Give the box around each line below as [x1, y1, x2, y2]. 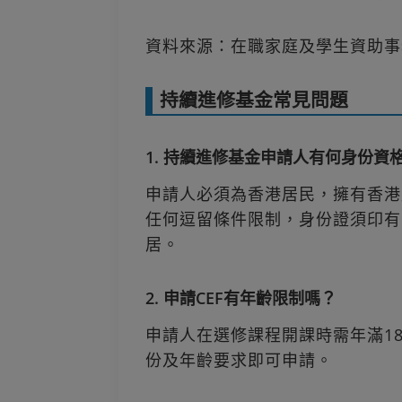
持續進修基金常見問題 [160, 87, 348, 113]
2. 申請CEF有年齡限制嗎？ [145, 286, 336, 309]
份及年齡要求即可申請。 [145, 348, 333, 371]
